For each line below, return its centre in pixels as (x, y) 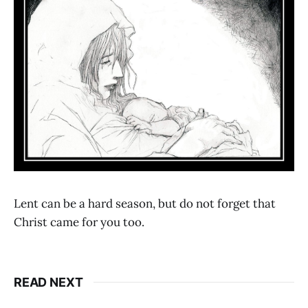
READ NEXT (48, 282)
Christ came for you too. (79, 222)
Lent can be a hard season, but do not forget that (145, 203)
